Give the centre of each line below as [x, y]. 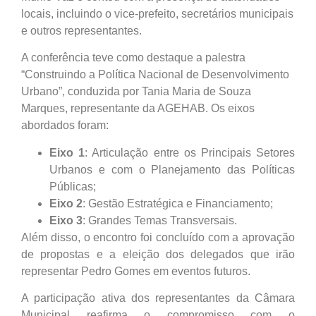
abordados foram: [65, 126]
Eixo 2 [66, 203]
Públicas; [73, 186]
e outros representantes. [81, 30]
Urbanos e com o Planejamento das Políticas [172, 169]
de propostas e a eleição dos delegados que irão [158, 254]
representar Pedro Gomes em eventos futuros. [136, 271]
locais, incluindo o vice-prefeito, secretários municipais [157, 13]
